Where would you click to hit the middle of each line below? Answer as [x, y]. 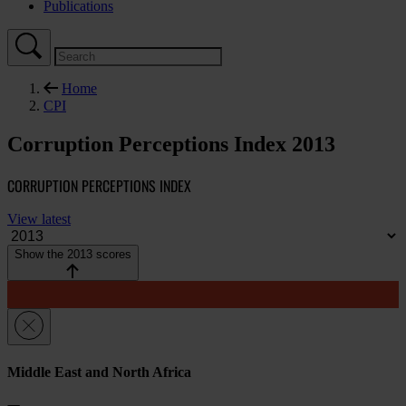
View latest [39, 219]
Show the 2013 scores [73, 255]
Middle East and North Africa [99, 372]
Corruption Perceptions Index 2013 [171, 145]
